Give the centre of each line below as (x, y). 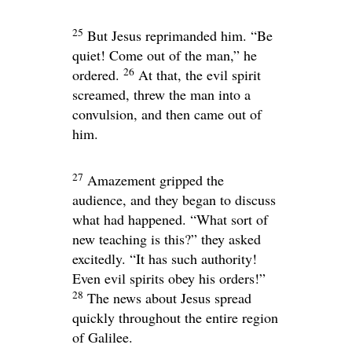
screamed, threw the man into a (161, 94)
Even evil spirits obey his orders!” (169, 278)
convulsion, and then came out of (167, 114)
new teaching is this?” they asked (167, 239)
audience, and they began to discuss (174, 200)
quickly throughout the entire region (175, 317)
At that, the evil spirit (200, 75)
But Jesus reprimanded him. (169, 35)
